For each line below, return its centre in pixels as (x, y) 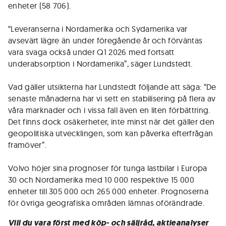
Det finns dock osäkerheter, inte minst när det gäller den (111, 122)
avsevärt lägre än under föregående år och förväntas (105, 40)
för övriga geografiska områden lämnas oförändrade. (106, 203)
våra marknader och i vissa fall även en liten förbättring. (109, 110)
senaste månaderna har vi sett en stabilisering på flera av (112, 98)
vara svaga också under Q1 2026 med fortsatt (91, 52)
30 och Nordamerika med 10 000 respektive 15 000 (101, 180)
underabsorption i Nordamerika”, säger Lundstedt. (100, 64)
